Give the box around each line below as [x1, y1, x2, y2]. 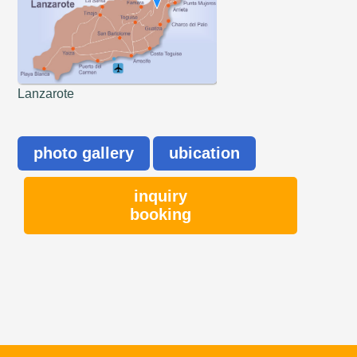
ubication [169, 143, 241, 162]
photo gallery [33, 143, 135, 162]
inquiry [134, 186, 188, 205]
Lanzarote [18, 86, 75, 100]
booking [130, 205, 192, 223]
